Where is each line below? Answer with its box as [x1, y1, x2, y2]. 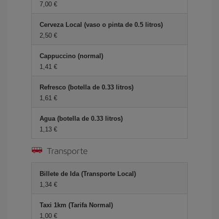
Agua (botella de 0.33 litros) [40, 115, 123, 122]
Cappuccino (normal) [40, 52, 103, 60]
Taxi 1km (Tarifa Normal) [40, 201, 113, 209]
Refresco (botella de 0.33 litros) [40, 84, 133, 91]
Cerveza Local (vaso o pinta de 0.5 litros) [40, 21, 163, 28]
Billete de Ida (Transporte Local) [40, 170, 136, 177]
